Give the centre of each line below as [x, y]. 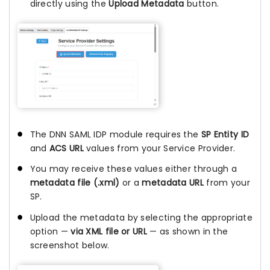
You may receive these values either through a [133, 169]
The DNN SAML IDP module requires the [115, 135]
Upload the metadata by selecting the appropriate [141, 217]
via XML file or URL [109, 231]
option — [50, 231]
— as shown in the [187, 231]
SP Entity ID [225, 135]
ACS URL [66, 149]
